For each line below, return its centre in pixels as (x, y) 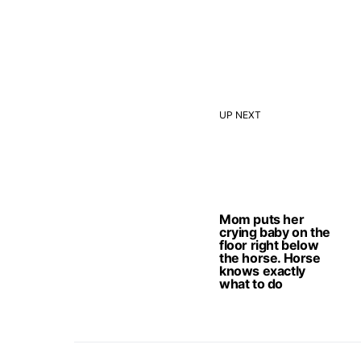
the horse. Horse (270, 258)
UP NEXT (240, 115)
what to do (251, 284)
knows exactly (262, 271)
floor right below (269, 245)
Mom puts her (262, 219)
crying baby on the (275, 232)
